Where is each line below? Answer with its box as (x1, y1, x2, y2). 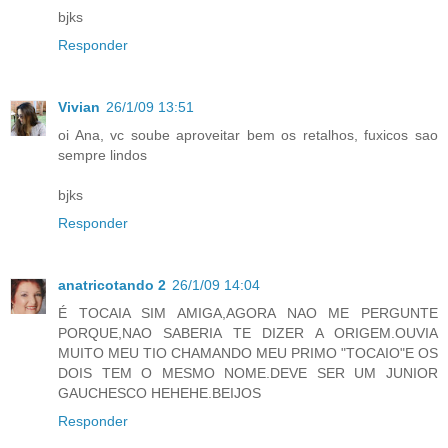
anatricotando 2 (58, 276, 166, 293)
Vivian (58, 98, 100, 115)
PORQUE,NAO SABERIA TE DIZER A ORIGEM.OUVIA (58, 324, 438, 341)
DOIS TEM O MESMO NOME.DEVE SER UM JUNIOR (58, 364, 438, 381)
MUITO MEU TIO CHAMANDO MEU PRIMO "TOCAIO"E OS (58, 344, 438, 361)
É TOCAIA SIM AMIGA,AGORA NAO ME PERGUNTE (58, 304, 438, 321)
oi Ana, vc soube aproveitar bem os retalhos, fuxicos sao (58, 126, 438, 143)
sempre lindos (58, 146, 147, 163)
